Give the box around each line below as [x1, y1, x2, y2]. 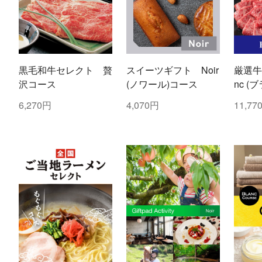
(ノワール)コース [126, 77, 198, 91]
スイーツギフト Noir [126, 63, 219, 77]
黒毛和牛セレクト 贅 [18, 63, 112, 77]
